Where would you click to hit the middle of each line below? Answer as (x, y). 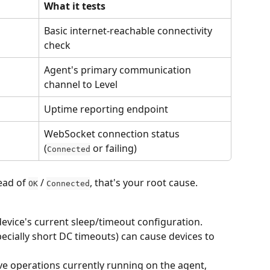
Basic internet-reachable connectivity (129, 30)
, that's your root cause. (144, 182)
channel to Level (81, 84)
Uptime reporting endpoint (106, 109)
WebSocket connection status (113, 133)
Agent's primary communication (119, 70)
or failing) (114, 148)
